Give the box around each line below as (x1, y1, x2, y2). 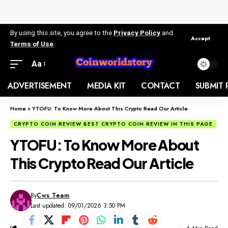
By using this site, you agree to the (10, 28, 113, 37)
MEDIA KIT (87, 79, 126, 92)
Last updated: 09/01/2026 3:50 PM (31, 201, 126, 210)
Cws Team (37, 190, 70, 200)
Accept (191, 34, 210, 42)
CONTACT (140, 79, 180, 92)
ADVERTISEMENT (8, 79, 72, 92)
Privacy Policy (113, 28, 160, 37)
